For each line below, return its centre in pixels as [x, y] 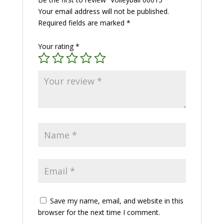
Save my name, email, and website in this [116, 201]
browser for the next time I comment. [99, 212]
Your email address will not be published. [103, 11]
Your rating [56, 46]
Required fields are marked [82, 23]
